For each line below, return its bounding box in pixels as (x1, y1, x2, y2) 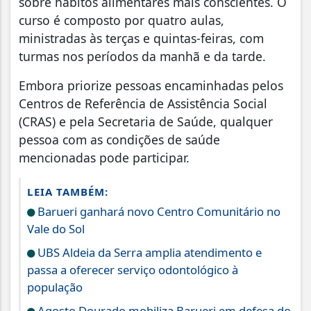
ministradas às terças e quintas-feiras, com (19, 30, 264, 47)
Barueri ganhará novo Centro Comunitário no (35, 203, 280, 220)
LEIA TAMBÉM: (27, 185, 108, 199)
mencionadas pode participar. (19, 149, 193, 167)
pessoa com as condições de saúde (19, 131, 220, 149)
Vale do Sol (27, 221, 85, 237)
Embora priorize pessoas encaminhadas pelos (19, 77, 283, 94)
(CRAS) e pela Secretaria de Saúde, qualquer (19, 113, 273, 131)
